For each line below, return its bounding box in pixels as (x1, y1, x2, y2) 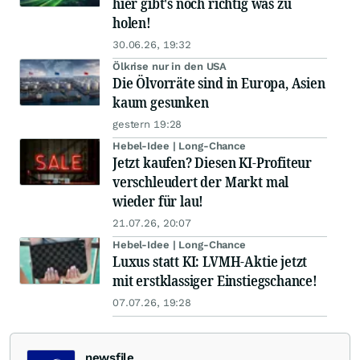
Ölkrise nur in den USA (112, 60, 227, 73)
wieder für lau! (112, 191, 204, 211)
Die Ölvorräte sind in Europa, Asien (112, 73, 325, 93)
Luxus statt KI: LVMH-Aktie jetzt (112, 252, 308, 272)
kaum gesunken (112, 92, 209, 112)
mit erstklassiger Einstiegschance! (112, 271, 317, 291)
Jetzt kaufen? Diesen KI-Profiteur (112, 153, 313, 173)
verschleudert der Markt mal (112, 172, 289, 192)
